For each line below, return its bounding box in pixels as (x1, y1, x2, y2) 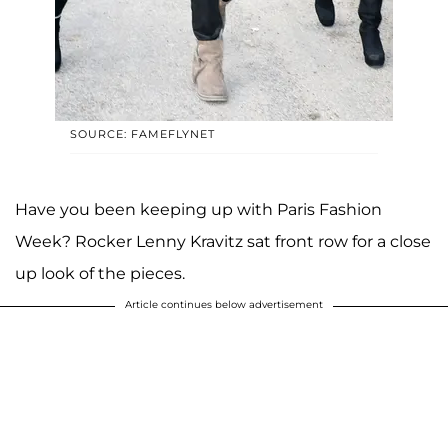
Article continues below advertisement (125, 298, 323, 312)
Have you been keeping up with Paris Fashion (15, 200, 382, 220)
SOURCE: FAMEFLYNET (70, 127, 215, 142)
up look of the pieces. (15, 264, 185, 284)
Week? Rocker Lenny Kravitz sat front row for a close (15, 232, 431, 252)
